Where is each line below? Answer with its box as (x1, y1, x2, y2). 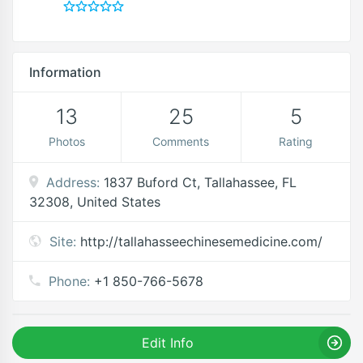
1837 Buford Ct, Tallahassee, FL (104, 173, 297, 190)
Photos (48, 134, 85, 148)
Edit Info (141, 334, 194, 351)
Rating (279, 134, 314, 148)
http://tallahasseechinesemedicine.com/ (80, 233, 322, 250)
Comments (152, 134, 210, 148)
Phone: (49, 272, 90, 289)
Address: (46, 173, 100, 190)
